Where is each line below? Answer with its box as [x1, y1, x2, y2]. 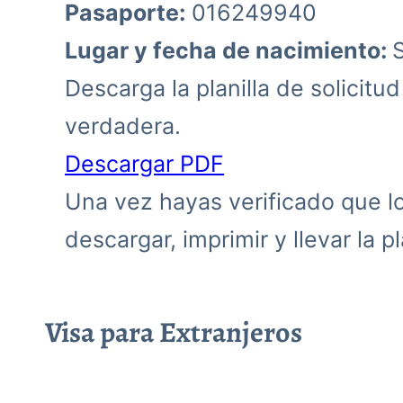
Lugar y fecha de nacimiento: [65, 36, 392, 64]
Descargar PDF [65, 149, 224, 177]
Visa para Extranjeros [45, 311, 302, 352]
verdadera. [65, 112, 181, 139]
